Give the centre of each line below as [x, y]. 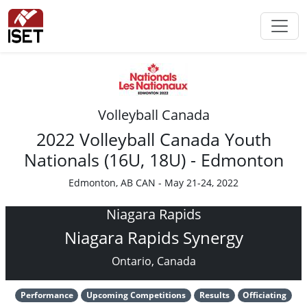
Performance [47, 295]
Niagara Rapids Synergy [153, 237]
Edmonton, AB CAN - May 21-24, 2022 [153, 183]
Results [214, 295]
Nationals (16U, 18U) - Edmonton [153, 160]
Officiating [265, 295]
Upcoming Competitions [136, 295]
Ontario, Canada [153, 261]
